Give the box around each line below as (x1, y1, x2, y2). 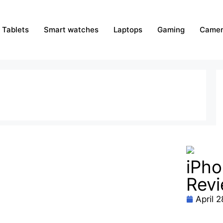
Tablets (2, 25, 29, 34)
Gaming (157, 25, 185, 34)
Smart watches (44, 25, 99, 34)
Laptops (113, 25, 142, 34)
